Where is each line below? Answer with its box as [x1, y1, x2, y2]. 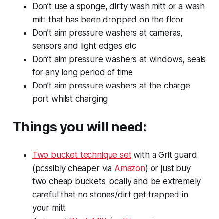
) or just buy [145, 163, 191, 173]
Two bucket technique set [32, 150, 131, 160]
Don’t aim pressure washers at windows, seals [32, 54, 206, 64]
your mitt [32, 202, 66, 213]
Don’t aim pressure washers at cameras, [32, 27, 183, 38]
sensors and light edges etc [32, 41, 137, 51]
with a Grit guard [131, 150, 197, 160]
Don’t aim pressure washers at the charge [32, 80, 190, 90]
